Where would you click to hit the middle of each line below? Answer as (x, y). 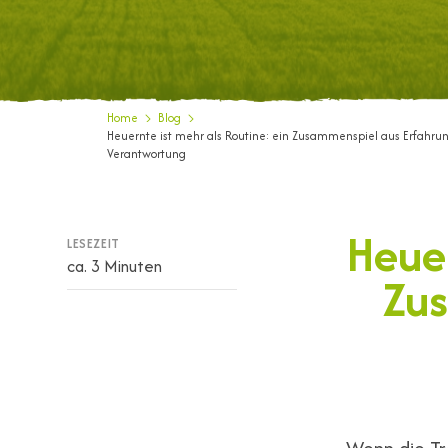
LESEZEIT (93, 243)
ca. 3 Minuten (115, 266)
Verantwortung (147, 153)
